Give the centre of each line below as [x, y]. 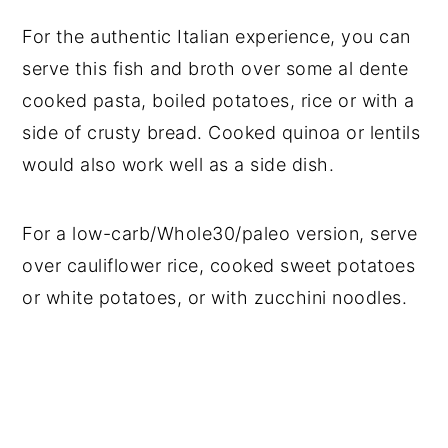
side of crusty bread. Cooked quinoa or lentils [221, 133]
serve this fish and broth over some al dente [215, 69]
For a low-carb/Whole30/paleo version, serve [220, 234]
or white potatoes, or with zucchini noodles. [217, 298]
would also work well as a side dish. [178, 165]
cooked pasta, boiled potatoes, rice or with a [218, 101]
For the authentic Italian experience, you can [216, 37]
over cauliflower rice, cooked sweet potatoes [219, 266]
